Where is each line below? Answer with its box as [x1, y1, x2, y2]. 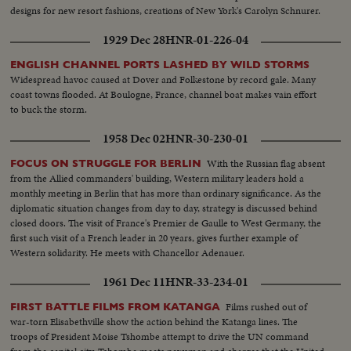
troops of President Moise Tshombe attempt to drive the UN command [10, 328, 309, 344]
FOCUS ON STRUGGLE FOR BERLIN [10, 157, 202, 169]
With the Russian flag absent [207, 155, 326, 171]
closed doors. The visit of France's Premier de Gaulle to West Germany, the [10, 215, 322, 230]
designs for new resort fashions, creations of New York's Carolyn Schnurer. [10, 2, 321, 18]
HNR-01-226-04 [165, 31, 248, 49]
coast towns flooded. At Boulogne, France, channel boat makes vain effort [10, 86, 317, 102]
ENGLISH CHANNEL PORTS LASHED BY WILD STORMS [10, 58, 310, 71]
